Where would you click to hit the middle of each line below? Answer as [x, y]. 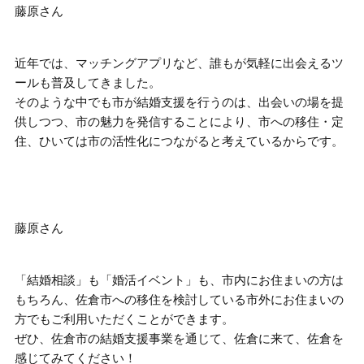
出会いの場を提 [301, 103]
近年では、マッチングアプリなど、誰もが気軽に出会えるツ [179, 64]
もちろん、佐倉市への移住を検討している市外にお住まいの [179, 300]
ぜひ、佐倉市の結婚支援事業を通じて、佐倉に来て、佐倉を [179, 339]
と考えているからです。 [277, 142]
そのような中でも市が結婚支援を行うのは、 [136, 103]
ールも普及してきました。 [88, 83]
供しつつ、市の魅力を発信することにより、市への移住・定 [179, 122]
